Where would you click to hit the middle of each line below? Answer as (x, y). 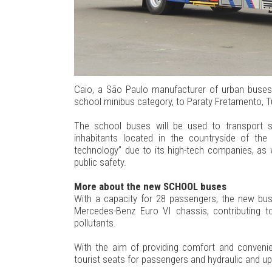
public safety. (100, 162)
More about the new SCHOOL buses (150, 186)
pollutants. (95, 223)
